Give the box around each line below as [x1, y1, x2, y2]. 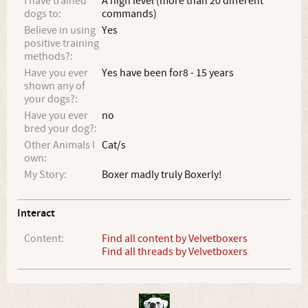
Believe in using [24, 23, 96, 37]
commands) [102, 7, 157, 21]
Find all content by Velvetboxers [102, 232, 248, 245]
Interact [17, 206, 55, 221]
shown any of [24, 79, 85, 93]
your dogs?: [24, 92, 78, 106]
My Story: [24, 168, 67, 181]
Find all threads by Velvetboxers [102, 245, 248, 258]
